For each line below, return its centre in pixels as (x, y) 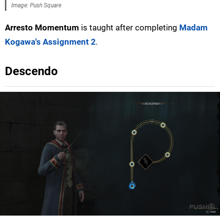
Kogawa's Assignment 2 (50, 41)
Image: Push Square (36, 5)
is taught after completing (129, 27)
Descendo (31, 71)
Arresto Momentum (42, 27)
